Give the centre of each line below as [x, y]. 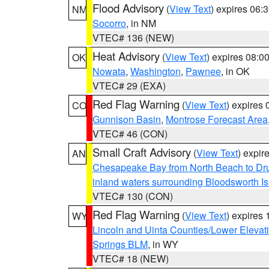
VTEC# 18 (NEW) [131, 258]
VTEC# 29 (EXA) [129, 86]
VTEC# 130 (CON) [133, 196]
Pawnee [203, 71]
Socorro [109, 23]
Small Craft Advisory [142, 152]
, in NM [141, 23]
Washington [156, 71]
